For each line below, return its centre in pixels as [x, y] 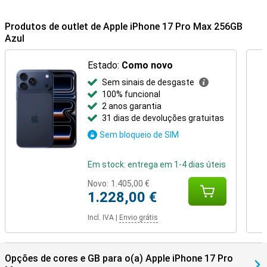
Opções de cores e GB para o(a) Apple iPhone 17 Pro [119, 258]
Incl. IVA [101, 218]
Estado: [105, 65]
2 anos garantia [132, 106]
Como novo [148, 65]
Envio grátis [139, 218]
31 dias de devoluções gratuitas [163, 118]
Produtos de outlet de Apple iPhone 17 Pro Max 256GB [124, 27]
